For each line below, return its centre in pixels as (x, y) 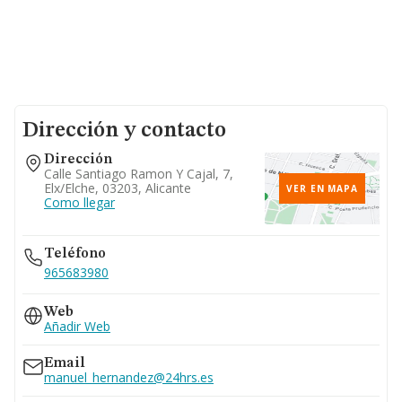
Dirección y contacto (124, 131)
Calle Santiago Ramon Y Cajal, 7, (139, 174)
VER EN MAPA (322, 188)
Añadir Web (77, 326)
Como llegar (79, 202)
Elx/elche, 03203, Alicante (118, 188)
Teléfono (75, 254)
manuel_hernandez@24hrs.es (129, 377)
